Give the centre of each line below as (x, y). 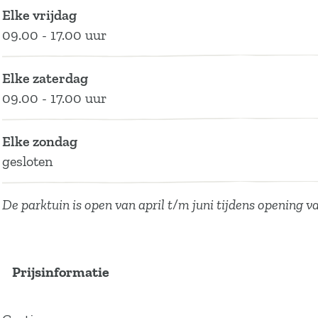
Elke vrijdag (39, 15)
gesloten (27, 161)
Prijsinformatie (61, 272)
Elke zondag (40, 141)
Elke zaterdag (45, 78)
